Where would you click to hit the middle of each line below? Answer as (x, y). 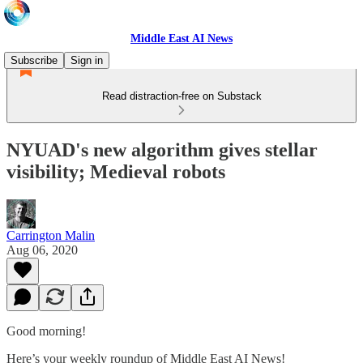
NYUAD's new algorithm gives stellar (162, 149)
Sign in (87, 60)
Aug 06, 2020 (42, 250)
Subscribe (34, 60)
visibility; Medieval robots (116, 171)
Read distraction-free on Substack (181, 96)
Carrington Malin (51, 235)
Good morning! (46, 331)
